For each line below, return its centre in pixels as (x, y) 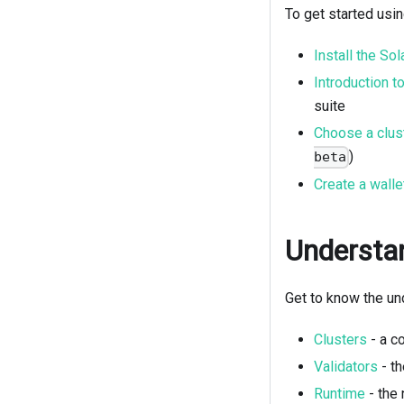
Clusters (340, 339)
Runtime (340, 393)
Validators (346, 366)
